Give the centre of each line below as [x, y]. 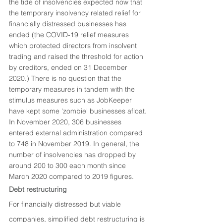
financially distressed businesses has [69, 24]
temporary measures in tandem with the [73, 89]
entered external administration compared [77, 133]
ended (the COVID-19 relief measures [70, 35]
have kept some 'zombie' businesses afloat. [79, 111]
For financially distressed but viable [66, 204]
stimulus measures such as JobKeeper [71, 100]
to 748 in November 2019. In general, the [75, 144]
